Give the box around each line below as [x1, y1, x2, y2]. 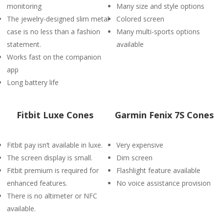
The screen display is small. [7, 153, 92, 162]
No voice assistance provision [116, 178, 211, 188]
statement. [7, 40, 41, 49]
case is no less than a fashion [7, 27, 100, 36]
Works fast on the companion [7, 52, 101, 62]
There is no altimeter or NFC [7, 191, 97, 200]
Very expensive [116, 140, 163, 150]
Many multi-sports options [116, 27, 200, 36]
